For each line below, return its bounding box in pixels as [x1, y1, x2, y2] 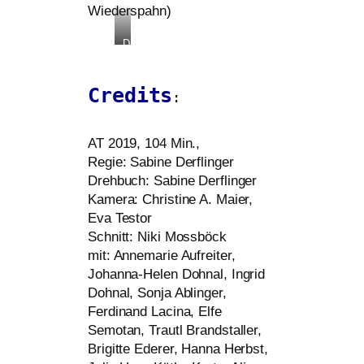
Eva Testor [88, 210, 153, 227]
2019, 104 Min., [103, 136, 201, 152]
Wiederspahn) [88, 2, 171, 19]
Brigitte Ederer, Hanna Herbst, [88, 341, 268, 357]
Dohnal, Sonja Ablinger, [88, 285, 227, 301]
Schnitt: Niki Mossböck [88, 229, 227, 245]
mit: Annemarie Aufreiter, [88, 248, 236, 264]
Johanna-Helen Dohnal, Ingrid [88, 266, 266, 283]
